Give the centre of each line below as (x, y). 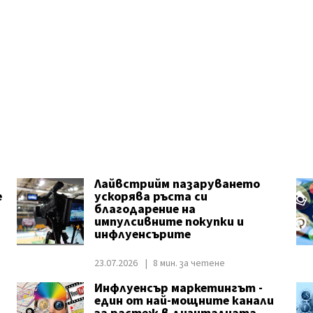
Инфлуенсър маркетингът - (178, 288)
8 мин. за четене (189, 263)
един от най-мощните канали (184, 301)
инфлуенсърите (142, 234)
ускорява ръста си (151, 197)
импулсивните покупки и (169, 222)
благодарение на (145, 209)
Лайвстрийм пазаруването (177, 184)
